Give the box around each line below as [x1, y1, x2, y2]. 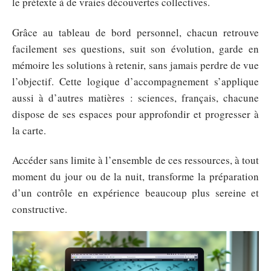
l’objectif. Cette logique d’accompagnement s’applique [12, 74, 259, 88]
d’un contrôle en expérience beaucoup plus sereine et [12, 186, 259, 200]
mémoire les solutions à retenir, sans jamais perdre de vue [12, 57, 259, 72]
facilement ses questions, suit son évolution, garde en [12, 41, 259, 56]
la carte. [12, 123, 46, 137]
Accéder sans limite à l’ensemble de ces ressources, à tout [12, 153, 259, 167]
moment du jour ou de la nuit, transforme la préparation [12, 169, 259, 183]
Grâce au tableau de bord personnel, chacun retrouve [12, 25, 259, 39]
